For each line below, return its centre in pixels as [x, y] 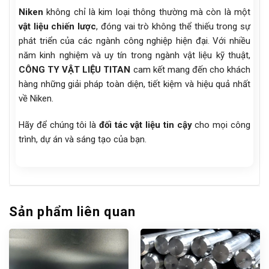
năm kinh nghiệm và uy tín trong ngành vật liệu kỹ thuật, [134, 56]
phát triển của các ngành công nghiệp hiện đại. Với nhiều [134, 41]
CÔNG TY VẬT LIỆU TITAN [75, 70]
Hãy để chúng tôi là [59, 125]
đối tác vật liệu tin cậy [145, 125]
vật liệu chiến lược [58, 27]
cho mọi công [221, 125]
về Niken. [36, 99]
